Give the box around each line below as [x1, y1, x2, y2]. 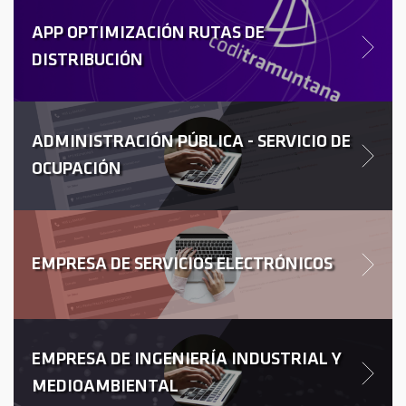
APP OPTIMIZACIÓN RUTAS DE [32, 24, 265, 43]
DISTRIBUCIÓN [32, 52, 143, 70]
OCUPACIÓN [32, 160, 121, 179]
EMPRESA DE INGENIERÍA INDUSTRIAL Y [32, 351, 342, 369]
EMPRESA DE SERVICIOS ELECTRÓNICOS [32, 256, 333, 274]
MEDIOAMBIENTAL [32, 378, 179, 396]
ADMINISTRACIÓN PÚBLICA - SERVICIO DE [32, 133, 351, 151]
